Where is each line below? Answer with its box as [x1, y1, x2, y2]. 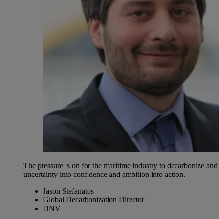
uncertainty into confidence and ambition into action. [23, 170, 185, 179]
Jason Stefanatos [43, 187, 94, 196]
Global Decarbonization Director [43, 196, 144, 204]
